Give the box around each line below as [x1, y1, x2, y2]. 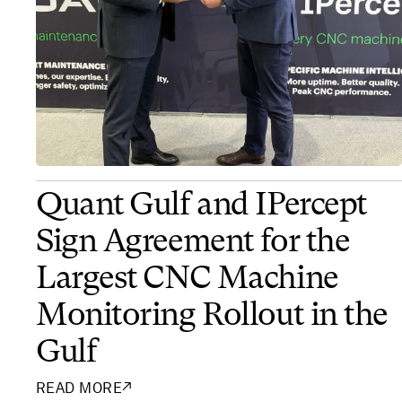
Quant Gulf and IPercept [36, 190, 367, 223]
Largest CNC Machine [36, 264, 338, 296]
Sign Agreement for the [36, 227, 350, 259]
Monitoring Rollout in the [36, 301, 388, 333]
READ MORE [36, 380, 123, 397]
